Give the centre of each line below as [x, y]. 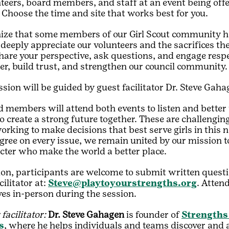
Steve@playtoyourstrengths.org [122, 183]
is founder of [153, 215]
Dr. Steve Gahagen [86, 215]
